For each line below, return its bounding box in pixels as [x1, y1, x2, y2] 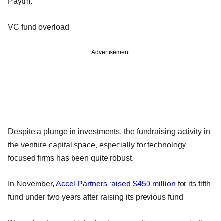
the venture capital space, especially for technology [8, 140, 186, 149]
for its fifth [176, 179, 211, 188]
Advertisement [91, 48, 130, 56]
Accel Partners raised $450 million [56, 179, 176, 188]
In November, [8, 179, 56, 188]
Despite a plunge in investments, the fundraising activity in [8, 127, 210, 136]
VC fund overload [8, 22, 69, 31]
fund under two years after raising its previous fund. [8, 192, 185, 201]
